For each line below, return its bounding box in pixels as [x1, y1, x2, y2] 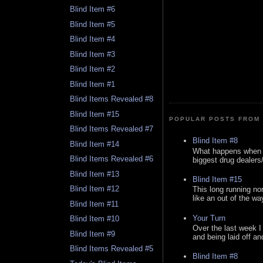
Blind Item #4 [70, 35, 116, 44]
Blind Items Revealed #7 [70, 124, 154, 134]
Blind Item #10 [70, 214, 120, 224]
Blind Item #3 [70, 49, 116, 59]
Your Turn [193, 213, 225, 222]
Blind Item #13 [70, 169, 120, 178]
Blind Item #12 [70, 184, 120, 194]
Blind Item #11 [70, 199, 119, 208]
